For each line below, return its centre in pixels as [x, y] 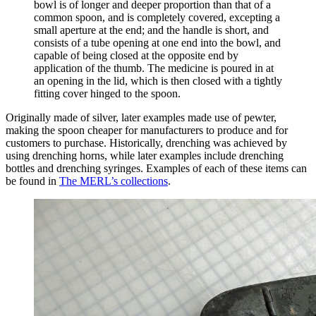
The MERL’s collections [114, 181]
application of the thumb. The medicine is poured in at [154, 68]
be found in [32, 181]
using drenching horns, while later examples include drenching [145, 156]
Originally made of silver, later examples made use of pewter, [141, 118]
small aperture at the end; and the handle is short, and [151, 30]
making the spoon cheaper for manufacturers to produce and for [147, 130]
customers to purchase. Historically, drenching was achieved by [146, 143]
